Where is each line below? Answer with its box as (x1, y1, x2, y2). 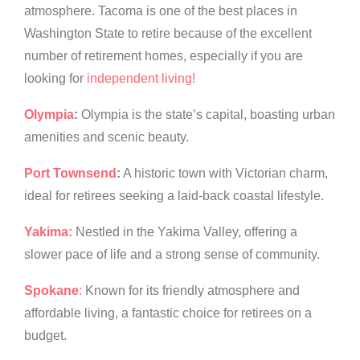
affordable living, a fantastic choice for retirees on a (24, 306, 312, 321)
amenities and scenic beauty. (24, 130, 189, 145)
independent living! (87, 72, 195, 86)
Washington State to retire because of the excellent (24, 27, 312, 41)
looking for (24, 72, 87, 86)
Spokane (24, 284, 79, 298)
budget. (24, 329, 67, 343)
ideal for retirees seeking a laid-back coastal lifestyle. (24, 189, 324, 203)
